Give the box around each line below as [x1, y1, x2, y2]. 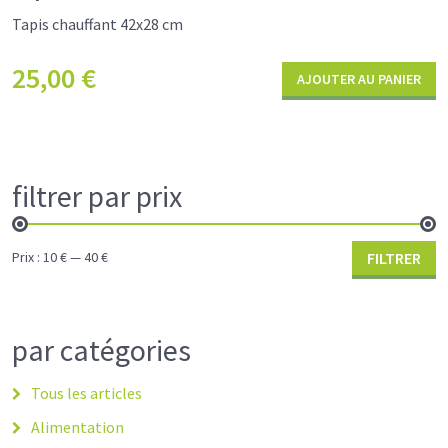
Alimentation [31, 416, 124, 437]
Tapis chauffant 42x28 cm [12, 13, 183, 34]
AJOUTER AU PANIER [297, 69, 421, 88]
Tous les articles [31, 382, 142, 403]
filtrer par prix [12, 176, 182, 215]
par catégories [12, 330, 191, 369]
